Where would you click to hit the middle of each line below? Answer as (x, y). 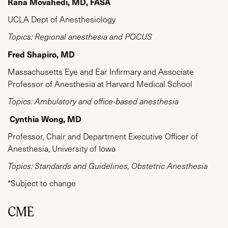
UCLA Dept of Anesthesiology (62, 19)
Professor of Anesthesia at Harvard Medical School (100, 84)
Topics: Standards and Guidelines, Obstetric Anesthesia (108, 166)
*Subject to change (43, 183)
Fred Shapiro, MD (41, 54)
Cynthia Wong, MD (46, 119)
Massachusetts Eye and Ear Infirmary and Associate (101, 72)
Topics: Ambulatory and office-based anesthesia (93, 101)
